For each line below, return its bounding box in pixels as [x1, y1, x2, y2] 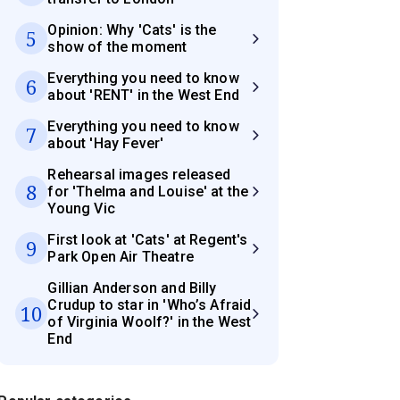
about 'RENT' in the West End [47, 87, 239, 104]
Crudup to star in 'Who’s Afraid [47, 296, 252, 314]
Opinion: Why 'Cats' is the [47, 21, 217, 39]
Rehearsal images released [47, 166, 231, 184]
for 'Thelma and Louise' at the [47, 183, 249, 201]
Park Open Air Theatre [47, 248, 194, 266]
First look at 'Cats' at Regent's [47, 231, 248, 249]
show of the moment [47, 38, 187, 56]
